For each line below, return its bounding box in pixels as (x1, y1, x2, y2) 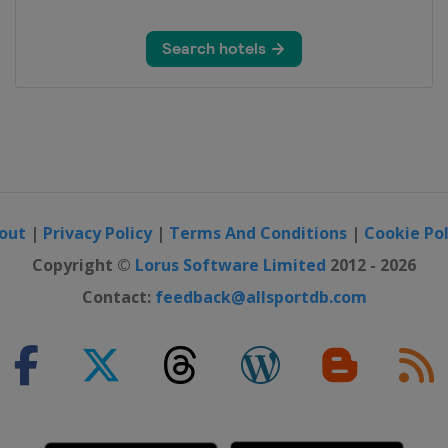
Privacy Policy (43, 221, 152, 244)
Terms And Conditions (169, 221, 347, 244)
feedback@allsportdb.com (154, 285, 367, 308)
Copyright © (32, 253, 135, 276)
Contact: (81, 285, 155, 308)
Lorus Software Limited (135, 253, 326, 276)
